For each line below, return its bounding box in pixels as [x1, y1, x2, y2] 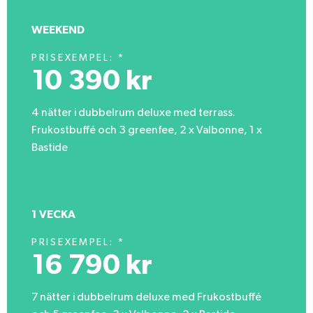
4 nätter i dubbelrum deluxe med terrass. [31, 107, 235, 119]
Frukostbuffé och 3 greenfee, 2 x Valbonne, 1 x [31, 124, 262, 136]
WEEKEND [31, 24, 85, 36]
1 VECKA [31, 208, 75, 220]
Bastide [31, 142, 68, 154]
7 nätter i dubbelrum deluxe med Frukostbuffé [31, 291, 261, 303]
